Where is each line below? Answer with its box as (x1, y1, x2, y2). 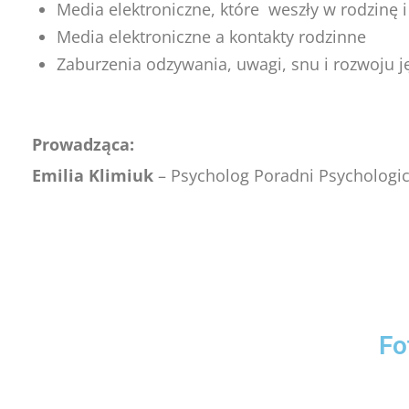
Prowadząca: (32, 133, 134, 155)
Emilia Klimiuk (32, 164, 153, 186)
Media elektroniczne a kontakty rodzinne (57, 26, 366, 47)
